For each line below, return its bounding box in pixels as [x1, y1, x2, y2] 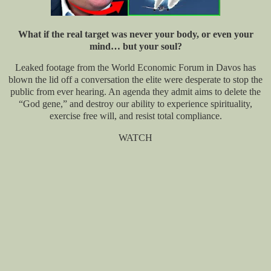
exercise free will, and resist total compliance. [49, 111, 222, 122]
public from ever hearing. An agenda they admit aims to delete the [10, 87, 261, 97]
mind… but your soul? [89, 41, 182, 51]
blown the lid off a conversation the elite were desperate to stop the [8, 74, 263, 85]
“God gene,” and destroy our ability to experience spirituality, [19, 99, 252, 109]
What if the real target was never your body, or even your [18, 28, 253, 39]
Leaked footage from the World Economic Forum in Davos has [15, 62, 256, 73]
